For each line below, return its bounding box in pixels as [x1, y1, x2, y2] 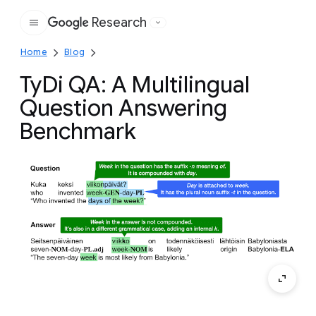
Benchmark [20, 117, 136, 145]
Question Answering [20, 94, 227, 122]
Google [96, 23, 138, 37]
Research [92, 15, 147, 30]
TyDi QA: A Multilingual [20, 71, 250, 99]
